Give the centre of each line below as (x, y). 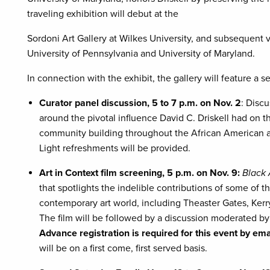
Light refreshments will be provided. (115, 148)
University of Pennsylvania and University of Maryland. (141, 54)
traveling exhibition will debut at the (103, 14)
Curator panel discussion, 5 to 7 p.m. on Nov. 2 (140, 103)
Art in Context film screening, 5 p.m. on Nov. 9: (140, 173)
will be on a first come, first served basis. (124, 248)
